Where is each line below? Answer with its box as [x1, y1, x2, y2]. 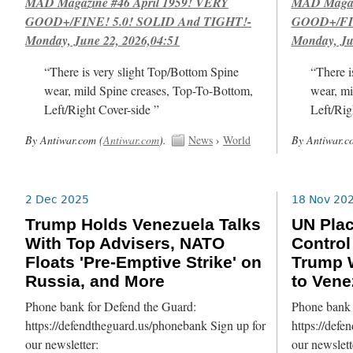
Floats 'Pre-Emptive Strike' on [25, 253, 262, 273]
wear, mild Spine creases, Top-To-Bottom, [44, 81, 254, 99]
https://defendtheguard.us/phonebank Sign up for [25, 316, 266, 334]
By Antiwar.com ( [25, 132, 104, 147]
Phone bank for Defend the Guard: [25, 297, 197, 315]
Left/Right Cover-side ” [44, 100, 160, 118]
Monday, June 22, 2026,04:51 [25, 31, 180, 49]
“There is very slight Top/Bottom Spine [44, 62, 240, 80]
